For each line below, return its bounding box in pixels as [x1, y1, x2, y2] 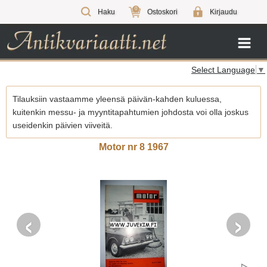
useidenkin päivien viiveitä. [13, 120, 113, 130]
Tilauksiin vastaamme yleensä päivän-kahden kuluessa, [13, 94, 222, 104]
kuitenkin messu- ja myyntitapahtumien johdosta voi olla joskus [13, 107, 249, 117]
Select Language [191, 64, 255, 74]
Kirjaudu [210, 8, 237, 16]
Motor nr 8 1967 [98, 141, 169, 152]
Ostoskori [147, 8, 178, 16]
